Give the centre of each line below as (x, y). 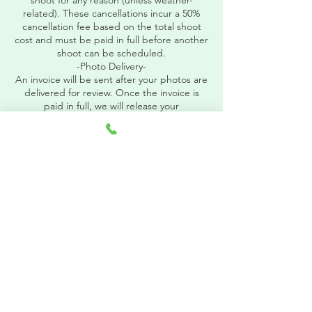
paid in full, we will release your (111, 106)
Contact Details (111, 182)
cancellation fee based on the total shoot (111, 26)
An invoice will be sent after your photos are (111, 79)
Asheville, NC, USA (111, 209)
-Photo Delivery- (111, 66)
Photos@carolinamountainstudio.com (111, 235)
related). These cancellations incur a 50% (111, 13)
